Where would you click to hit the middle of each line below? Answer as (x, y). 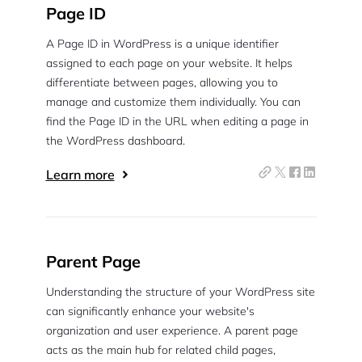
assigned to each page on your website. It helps (169, 63)
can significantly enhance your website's (150, 311)
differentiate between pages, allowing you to (162, 82)
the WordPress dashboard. (115, 141)
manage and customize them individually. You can (173, 102)
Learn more (80, 175)
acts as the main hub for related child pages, (160, 350)
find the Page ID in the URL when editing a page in (177, 121)
